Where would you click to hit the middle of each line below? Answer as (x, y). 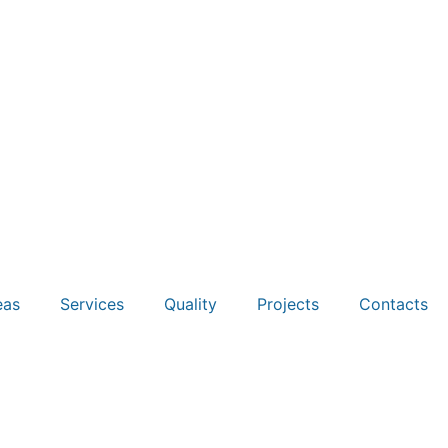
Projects (288, 304)
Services (92, 304)
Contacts (393, 304)
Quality (190, 304)
